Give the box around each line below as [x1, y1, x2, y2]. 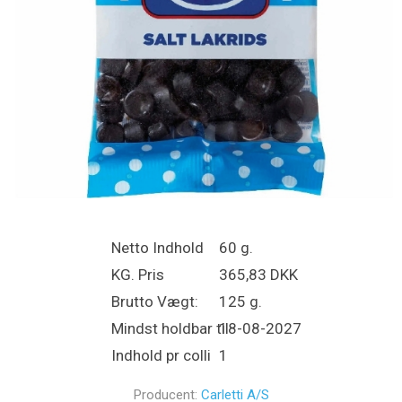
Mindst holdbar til [111, 319, 229, 337]
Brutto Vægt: [111, 293, 198, 310]
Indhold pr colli [111, 346, 211, 364]
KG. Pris [111, 266, 164, 284]
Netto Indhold [111, 239, 204, 257]
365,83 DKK [219, 266, 298, 284]
